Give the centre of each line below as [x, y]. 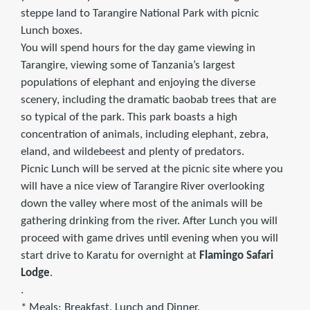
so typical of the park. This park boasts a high [129, 118]
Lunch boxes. [52, 31]
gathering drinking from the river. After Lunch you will [149, 221]
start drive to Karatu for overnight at [110, 256]
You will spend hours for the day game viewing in [138, 48]
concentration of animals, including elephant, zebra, [145, 135]
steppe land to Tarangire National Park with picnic [140, 14]
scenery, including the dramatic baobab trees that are [148, 100]
